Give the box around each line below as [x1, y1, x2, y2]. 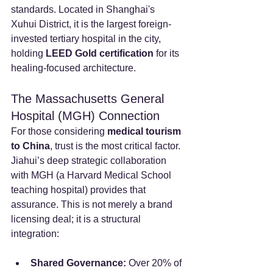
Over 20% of [126, 257, 184, 268]
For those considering [11, 126, 107, 136]
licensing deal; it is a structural [11, 213, 143, 224]
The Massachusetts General [11, 91, 168, 105]
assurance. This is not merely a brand [11, 199, 175, 210]
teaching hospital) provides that [11, 184, 148, 195]
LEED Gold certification [46, 48, 154, 58]
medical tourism [107, 126, 183, 136]
